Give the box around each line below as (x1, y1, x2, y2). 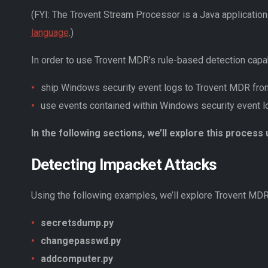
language (31, 27, 69, 39)
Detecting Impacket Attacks (31, 155, 217, 173)
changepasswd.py (40, 234, 121, 246)
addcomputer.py (40, 252, 113, 264)
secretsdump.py (40, 217, 114, 229)
